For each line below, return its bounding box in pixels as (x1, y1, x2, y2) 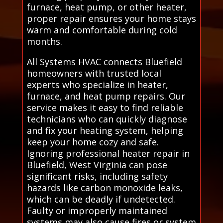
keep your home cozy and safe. (26, 135, 159, 148)
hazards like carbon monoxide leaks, (26, 181, 183, 194)
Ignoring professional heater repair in (26, 147, 190, 159)
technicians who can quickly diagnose (26, 112, 187, 125)
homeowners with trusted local (26, 67, 161, 79)
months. (26, 35, 62, 47)
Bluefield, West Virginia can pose (26, 158, 167, 171)
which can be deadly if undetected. (26, 193, 175, 205)
